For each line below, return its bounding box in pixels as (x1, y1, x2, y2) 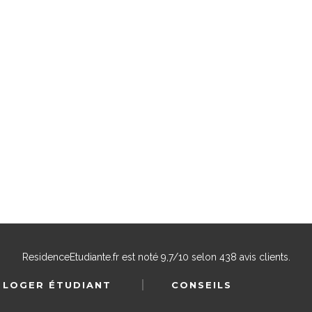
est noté (118, 251, 161, 263)
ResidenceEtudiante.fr (22, 251, 119, 263)
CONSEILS (171, 279, 232, 290)
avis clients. (236, 251, 290, 263)
